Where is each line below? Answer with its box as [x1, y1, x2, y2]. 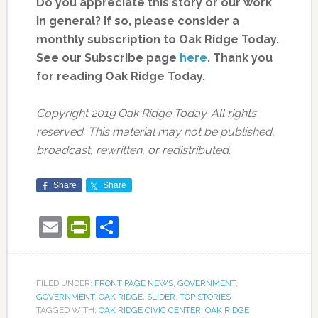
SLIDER [146, 292, 175, 302]
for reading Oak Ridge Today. [35, 70, 205, 84]
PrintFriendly [89, 214, 221, 241]
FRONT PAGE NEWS [94, 278, 173, 289]
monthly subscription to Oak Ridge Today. [35, 33, 279, 47]
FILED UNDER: [35, 278, 94, 289]
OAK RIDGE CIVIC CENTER [98, 305, 201, 316]
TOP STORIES [179, 292, 231, 302]
